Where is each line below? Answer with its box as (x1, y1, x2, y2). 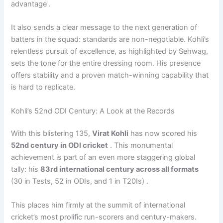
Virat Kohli (92, 129, 129, 138)
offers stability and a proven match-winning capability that (11, 71, 209, 80)
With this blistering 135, (11, 129, 93, 138)
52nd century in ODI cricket (11, 141, 109, 150)
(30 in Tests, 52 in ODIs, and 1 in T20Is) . (11, 177, 149, 186)
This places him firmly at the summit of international (11, 200, 186, 210)
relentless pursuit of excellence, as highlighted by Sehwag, (11, 47, 209, 56)
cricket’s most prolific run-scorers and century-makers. (11, 212, 197, 222)
